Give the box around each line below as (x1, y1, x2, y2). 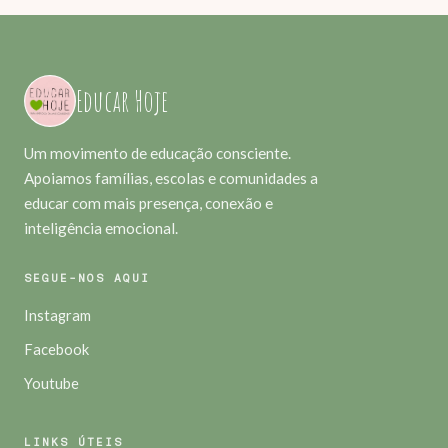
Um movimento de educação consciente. (24, 144, 291, 163)
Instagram (24, 306, 91, 325)
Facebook (24, 340, 89, 359)
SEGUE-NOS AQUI (24, 271, 151, 286)
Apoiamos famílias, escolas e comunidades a (24, 169, 318, 188)
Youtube (24, 374, 79, 393)
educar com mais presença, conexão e (24, 194, 273, 213)
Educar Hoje (76, 82, 168, 119)
